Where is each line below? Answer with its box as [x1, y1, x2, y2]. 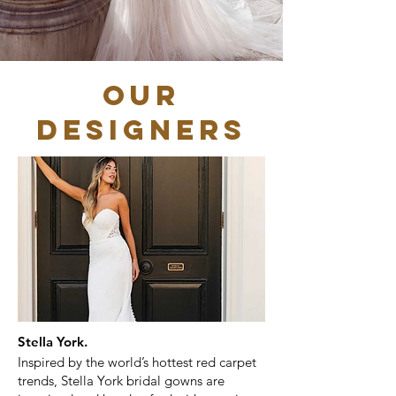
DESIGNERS [36, 112, 247, 148]
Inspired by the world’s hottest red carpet [18, 354, 256, 370]
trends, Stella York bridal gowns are [18, 372, 225, 389]
